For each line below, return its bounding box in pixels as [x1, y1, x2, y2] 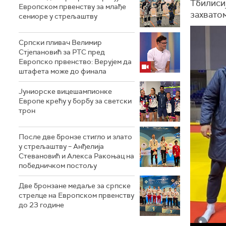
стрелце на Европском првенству [19, 190, 134, 200]
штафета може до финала [19, 66, 106, 76]
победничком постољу [19, 160, 97, 170]
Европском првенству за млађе [19, 2, 126, 11]
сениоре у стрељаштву [19, 11, 97, 21]
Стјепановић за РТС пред [19, 47, 105, 56]
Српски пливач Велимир [19, 37, 102, 47]
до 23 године [19, 200, 64, 209]
